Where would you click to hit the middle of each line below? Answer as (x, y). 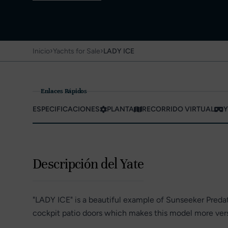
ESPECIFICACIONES (66, 109)
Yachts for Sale (77, 51)
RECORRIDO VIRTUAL (178, 109)
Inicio (41, 51)
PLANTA (120, 109)
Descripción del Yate (88, 164)
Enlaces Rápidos (64, 91)
